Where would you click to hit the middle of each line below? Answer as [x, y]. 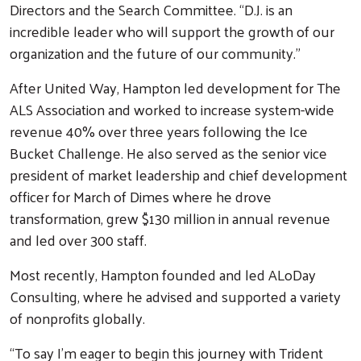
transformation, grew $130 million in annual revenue [170, 218]
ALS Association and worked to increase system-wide [172, 109]
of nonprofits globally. [77, 317]
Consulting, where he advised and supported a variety [175, 296]
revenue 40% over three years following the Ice [159, 131]
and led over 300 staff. [80, 239]
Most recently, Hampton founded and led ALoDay [163, 274]
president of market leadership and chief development [178, 174]
